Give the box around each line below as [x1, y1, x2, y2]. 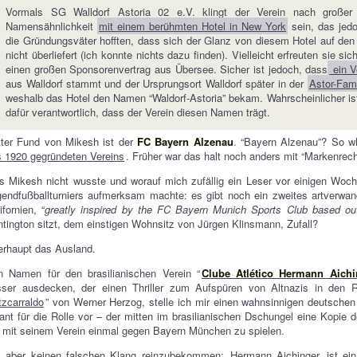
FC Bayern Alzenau [137, 134, 233, 149]
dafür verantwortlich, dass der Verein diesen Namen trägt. [6, 104, 271, 120]
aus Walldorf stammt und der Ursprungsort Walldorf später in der [6, 76, 308, 91]
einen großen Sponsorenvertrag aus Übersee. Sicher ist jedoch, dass [6, 61, 328, 76]
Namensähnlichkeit [6, 18, 98, 33]
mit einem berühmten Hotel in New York [99, 18, 287, 33]
